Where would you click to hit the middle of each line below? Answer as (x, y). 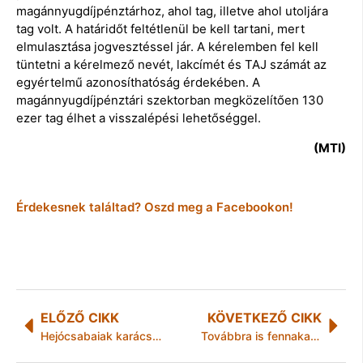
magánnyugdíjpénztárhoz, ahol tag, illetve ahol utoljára (172, 11)
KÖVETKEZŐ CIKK (265, 317)
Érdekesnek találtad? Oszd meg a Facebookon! (155, 207)
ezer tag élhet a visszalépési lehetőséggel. (139, 118)
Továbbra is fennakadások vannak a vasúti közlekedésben (314, 335)
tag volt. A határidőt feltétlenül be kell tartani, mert (160, 29)
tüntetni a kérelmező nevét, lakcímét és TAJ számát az (171, 65)
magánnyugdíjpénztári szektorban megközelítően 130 (170, 100)
